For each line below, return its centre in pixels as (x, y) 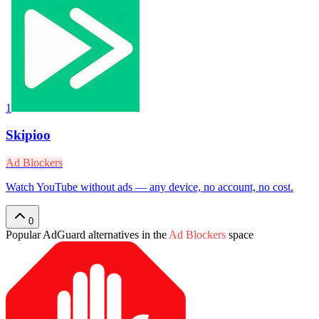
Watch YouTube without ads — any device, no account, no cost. (150, 187)
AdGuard (64, 235)
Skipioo (28, 135)
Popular (24, 235)
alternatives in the (126, 235)
